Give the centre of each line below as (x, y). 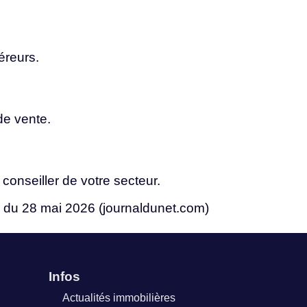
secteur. (137, 181)
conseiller (33, 181)
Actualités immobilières (119, 298)
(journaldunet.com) (154, 208)
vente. (33, 119)
